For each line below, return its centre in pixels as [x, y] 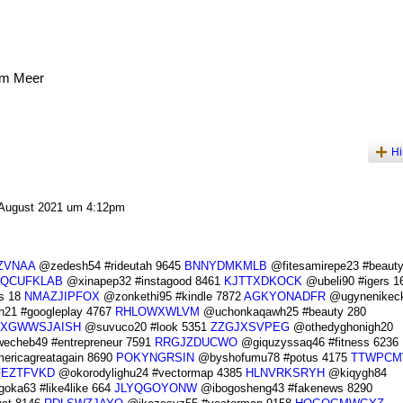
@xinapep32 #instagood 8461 [143, 282]
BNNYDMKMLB [225, 266]
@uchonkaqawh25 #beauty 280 [282, 312]
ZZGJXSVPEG [250, 327]
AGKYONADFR [284, 297]
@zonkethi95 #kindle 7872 [171, 297]
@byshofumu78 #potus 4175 [272, 358]
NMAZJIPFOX [62, 297]
